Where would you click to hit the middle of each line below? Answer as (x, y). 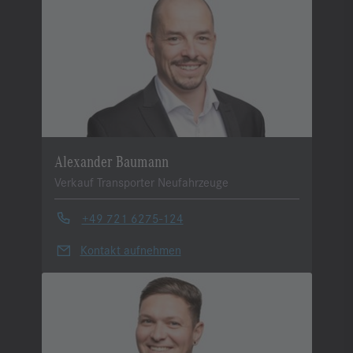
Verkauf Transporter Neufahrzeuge (141, 182)
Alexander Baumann (111, 161)
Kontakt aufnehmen (130, 249)
